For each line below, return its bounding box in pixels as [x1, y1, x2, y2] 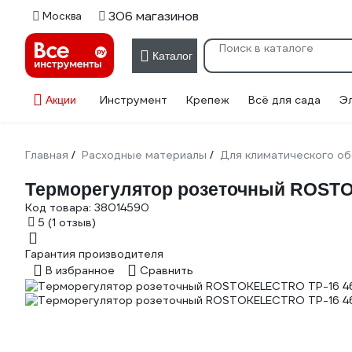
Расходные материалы [82, 148, 207, 162]
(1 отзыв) [48, 215, 96, 230]
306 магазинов [108, 8, 199, 24]
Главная [25, 148, 68, 162]
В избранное [46, 263, 115, 278]
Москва [42, 9, 82, 23]
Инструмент [100, 93, 167, 107]
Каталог [152, 49, 192, 62]
